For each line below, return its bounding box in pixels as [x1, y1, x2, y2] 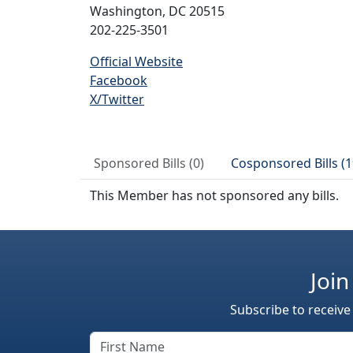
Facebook [90, 72, 147, 89]
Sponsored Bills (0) [94, 154, 204, 172]
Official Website [90, 53, 183, 70]
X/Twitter [90, 91, 144, 108]
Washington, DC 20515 [90, 2, 225, 20]
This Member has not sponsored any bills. [90, 187, 339, 204]
